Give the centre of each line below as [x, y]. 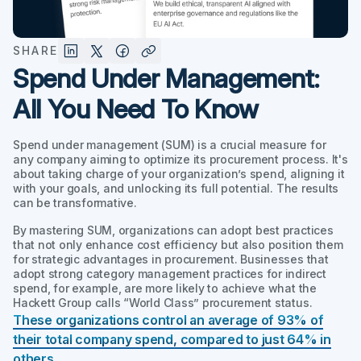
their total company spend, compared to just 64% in [172, 339]
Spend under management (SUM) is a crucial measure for [170, 144]
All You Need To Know [136, 109]
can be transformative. [75, 202]
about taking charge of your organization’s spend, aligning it [179, 173]
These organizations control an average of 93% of [168, 320]
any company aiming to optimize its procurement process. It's [180, 159]
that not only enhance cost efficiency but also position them [178, 244]
